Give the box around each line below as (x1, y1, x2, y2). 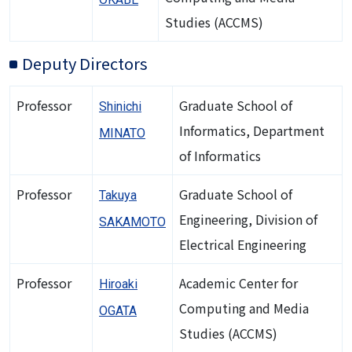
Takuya (99, 187, 137, 203)
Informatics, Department (179, 120, 324, 140)
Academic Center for (179, 273, 298, 292)
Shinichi (99, 98, 141, 114)
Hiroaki (99, 276, 137, 291)
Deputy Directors (22, 51, 148, 75)
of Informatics (179, 145, 261, 165)
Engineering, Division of (179, 209, 317, 229)
